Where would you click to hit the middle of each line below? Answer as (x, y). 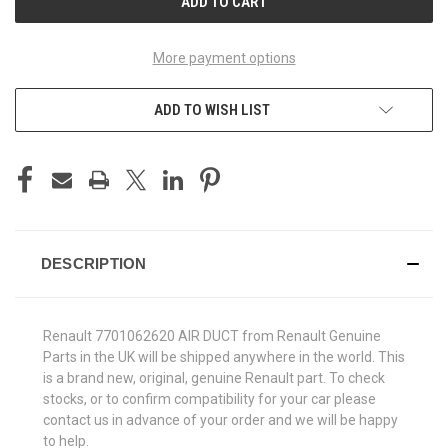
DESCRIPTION (93, 263)
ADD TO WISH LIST (212, 109)
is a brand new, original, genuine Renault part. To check (214, 377)
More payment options (224, 57)
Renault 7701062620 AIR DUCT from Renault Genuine (212, 335)
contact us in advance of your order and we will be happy (220, 419)
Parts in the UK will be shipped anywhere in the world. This (224, 356)
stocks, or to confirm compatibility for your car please (209, 398)
